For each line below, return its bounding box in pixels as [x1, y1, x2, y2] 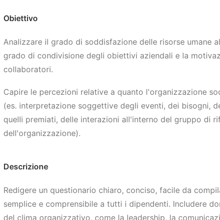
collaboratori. [3, 64, 53, 74]
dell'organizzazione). [3, 128, 81, 138]
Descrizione [3, 162, 48, 171]
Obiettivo [3, 13, 38, 23]
